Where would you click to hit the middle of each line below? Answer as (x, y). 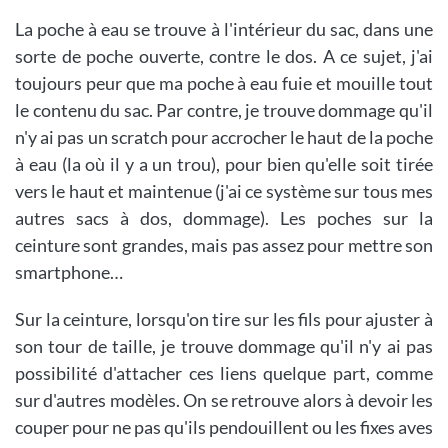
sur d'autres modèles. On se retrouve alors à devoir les (224, 399)
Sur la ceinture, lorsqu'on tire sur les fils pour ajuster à (224, 318)
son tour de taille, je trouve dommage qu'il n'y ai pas (224, 345)
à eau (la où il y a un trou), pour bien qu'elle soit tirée (224, 163)
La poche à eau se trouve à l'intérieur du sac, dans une (224, 28)
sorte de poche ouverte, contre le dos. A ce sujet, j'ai (224, 55)
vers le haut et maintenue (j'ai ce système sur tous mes (224, 190)
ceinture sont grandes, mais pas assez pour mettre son (224, 244)
